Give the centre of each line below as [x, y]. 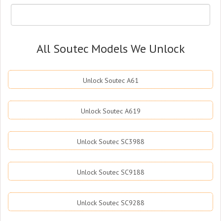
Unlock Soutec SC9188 [110, 172]
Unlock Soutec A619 [110, 111]
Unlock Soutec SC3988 [110, 142]
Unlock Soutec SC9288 [110, 203]
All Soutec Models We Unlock [110, 49]
